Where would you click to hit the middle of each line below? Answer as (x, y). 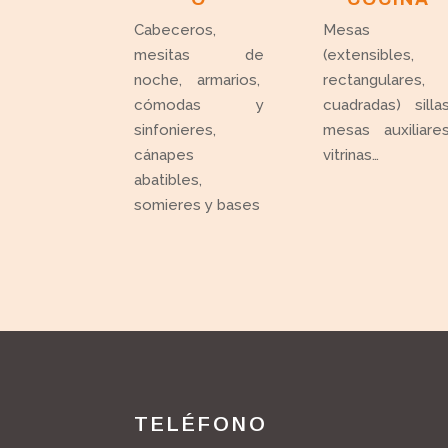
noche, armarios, (199, 80)
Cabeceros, (175, 30)
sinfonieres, (175, 130)
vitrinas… (351, 155)
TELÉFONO (201, 423)
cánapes (164, 155)
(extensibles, (369, 55)
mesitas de (199, 55)
